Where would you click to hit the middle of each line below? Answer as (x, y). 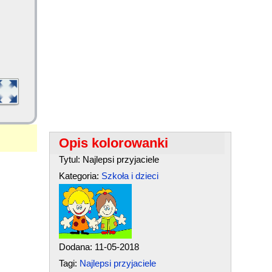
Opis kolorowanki (113, 143)
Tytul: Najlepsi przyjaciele (109, 159)
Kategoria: (80, 176)
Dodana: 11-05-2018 (99, 247)
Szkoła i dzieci (130, 176)
